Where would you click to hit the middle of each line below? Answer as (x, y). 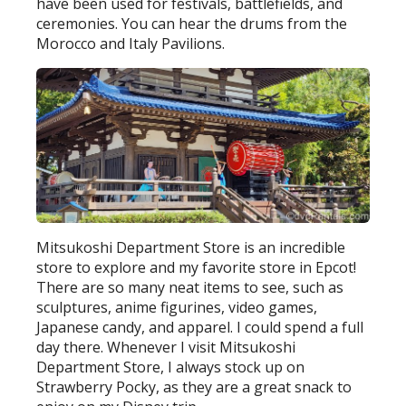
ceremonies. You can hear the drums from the (192, 23)
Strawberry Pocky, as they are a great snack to (194, 387)
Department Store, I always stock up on (171, 367)
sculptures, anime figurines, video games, (177, 308)
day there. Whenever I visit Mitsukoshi (166, 348)
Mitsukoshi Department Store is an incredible (191, 248)
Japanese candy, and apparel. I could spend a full (200, 328)
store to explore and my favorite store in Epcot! (197, 268)
